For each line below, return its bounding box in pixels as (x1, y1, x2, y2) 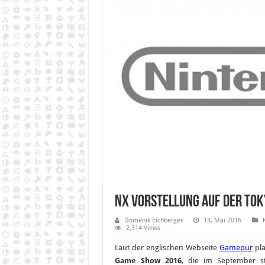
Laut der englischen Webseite (114, 243, 219, 252)
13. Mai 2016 (203, 216, 241, 224)
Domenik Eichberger (124, 216, 183, 224)
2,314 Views (125, 224, 160, 232)
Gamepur (219, 243, 253, 252)
